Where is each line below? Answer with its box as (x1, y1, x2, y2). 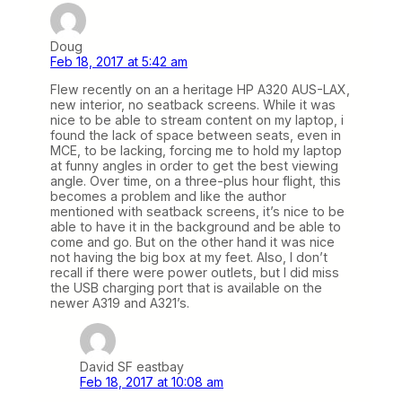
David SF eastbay (80, 359, 184, 375)
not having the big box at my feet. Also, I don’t (50, 249, 328, 266)
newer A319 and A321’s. (50, 295, 189, 311)
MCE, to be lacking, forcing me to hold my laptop (50, 143, 342, 159)
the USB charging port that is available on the (50, 280, 322, 296)
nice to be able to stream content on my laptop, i (50, 112, 344, 128)
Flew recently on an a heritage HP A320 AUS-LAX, (50, 82, 350, 98)
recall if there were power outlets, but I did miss (50, 265, 339, 281)
